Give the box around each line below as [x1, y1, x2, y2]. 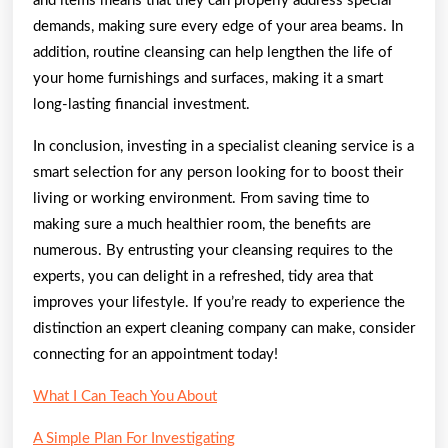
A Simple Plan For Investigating [33, 430, 235, 446]
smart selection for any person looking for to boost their [33, 164, 403, 180]
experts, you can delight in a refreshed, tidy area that [33, 268, 373, 284]
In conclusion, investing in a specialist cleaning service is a [33, 138, 414, 154]
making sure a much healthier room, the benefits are [33, 216, 371, 232]
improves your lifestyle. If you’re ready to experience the [33, 294, 405, 310]
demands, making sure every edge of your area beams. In [33, 18, 403, 34]
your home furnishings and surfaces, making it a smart [33, 70, 383, 86]
